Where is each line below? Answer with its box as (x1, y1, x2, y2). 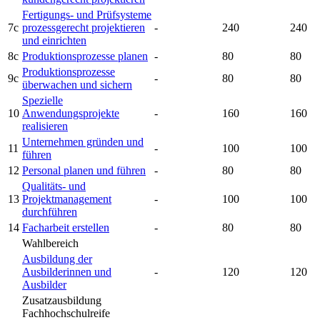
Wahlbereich (22, 237, 79, 250)
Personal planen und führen (22, 164, 146, 177)
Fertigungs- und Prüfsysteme (22, 9, 151, 21)
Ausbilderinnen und (22, 266, 111, 279)
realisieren (22, 120, 68, 133)
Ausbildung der (22, 253, 92, 266)
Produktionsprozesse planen (22, 50, 148, 63)
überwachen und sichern (22, 79, 132, 91)
